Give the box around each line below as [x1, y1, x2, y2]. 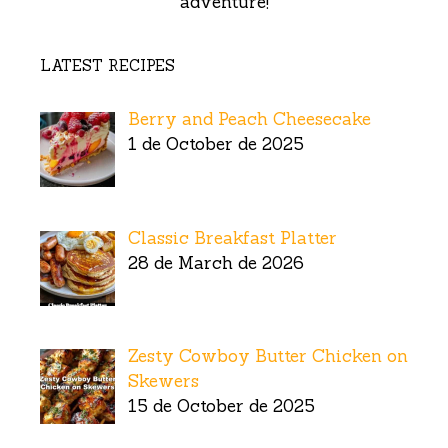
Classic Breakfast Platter [127, 226, 337, 249]
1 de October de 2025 [127, 133, 304, 156]
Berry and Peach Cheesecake [127, 108, 371, 131]
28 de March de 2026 [127, 251, 304, 274]
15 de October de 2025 [127, 394, 315, 417]
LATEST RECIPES [40, 56, 175, 76]
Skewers [127, 369, 199, 392]
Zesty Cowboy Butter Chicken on [127, 344, 408, 367]
